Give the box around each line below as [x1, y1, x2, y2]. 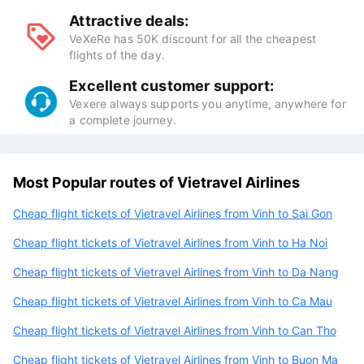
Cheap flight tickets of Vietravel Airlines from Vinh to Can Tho [13, 323, 336, 337]
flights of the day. [69, 47, 165, 62]
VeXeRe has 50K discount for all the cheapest [69, 31, 317, 45]
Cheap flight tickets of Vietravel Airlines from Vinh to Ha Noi [13, 235, 327, 249]
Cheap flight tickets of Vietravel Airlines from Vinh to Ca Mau [13, 293, 332, 308]
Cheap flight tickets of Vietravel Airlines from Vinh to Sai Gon [13, 206, 332, 220]
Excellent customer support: [69, 76, 274, 94]
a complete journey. [69, 112, 176, 127]
